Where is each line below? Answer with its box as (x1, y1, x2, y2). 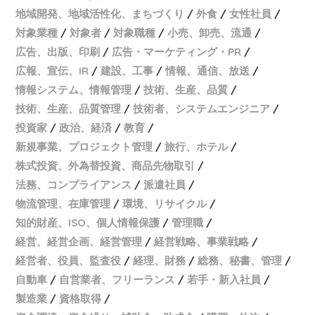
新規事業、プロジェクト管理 (15, 140, 153, 154)
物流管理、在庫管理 (15, 197, 111, 211)
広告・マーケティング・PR (112, 45, 242, 59)
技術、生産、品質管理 (15, 102, 122, 116)
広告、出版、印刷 (15, 45, 101, 59)
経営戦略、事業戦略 (154, 235, 250, 249)
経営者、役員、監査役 (15, 254, 122, 268)
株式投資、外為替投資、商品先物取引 (15, 159, 195, 173)
